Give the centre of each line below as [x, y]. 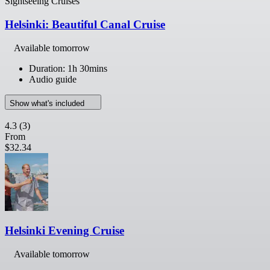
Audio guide [53, 79]
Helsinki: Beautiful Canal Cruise [85, 24]
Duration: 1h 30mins [68, 68]
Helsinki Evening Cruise [64, 231]
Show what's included [48, 103]
